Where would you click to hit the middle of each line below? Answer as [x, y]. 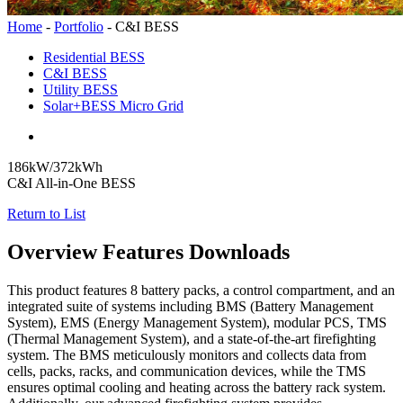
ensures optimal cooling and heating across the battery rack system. [197, 387]
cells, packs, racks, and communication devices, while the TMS [187, 371]
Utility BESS [81, 89]
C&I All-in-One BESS [72, 183]
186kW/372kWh [55, 166]
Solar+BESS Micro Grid [113, 105]
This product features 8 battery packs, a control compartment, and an [201, 290]
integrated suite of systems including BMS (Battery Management [190, 306]
